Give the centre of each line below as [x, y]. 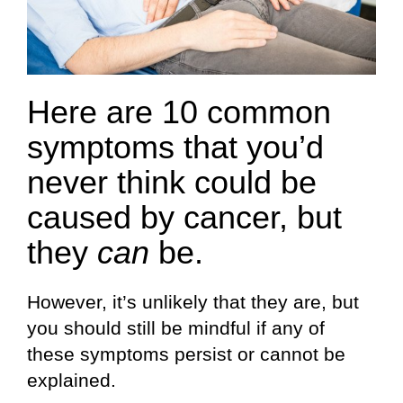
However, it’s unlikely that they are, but [193, 302]
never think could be [172, 182]
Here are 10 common [179, 112]
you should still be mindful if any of [176, 328]
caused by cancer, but [184, 217]
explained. [72, 381]
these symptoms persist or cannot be [186, 354]
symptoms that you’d [175, 147]
